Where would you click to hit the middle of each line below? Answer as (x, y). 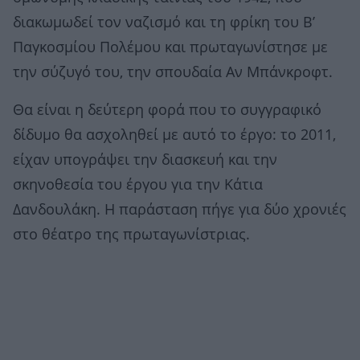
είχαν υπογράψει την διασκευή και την (145, 160)
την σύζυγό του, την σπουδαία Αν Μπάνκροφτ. (173, 73)
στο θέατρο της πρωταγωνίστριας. (131, 235)
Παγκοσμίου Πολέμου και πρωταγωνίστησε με (170, 48)
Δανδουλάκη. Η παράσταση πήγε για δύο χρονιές (180, 210)
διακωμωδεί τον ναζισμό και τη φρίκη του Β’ (164, 23)
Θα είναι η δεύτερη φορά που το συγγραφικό (167, 110)
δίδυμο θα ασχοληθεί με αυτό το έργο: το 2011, (174, 135)
